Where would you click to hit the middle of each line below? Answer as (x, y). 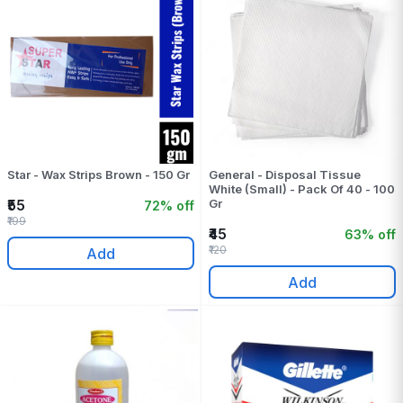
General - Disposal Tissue (285, 175)
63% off (370, 234)
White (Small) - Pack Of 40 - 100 (302, 189)
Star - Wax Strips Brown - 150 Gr (99, 175)
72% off (169, 205)
